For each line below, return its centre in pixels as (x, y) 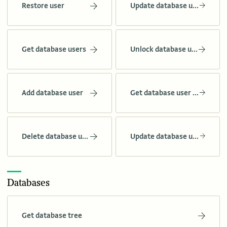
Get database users (54, 49)
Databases (28, 183)
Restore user (43, 6)
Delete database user (85, 137)
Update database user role (195, 6)
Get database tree (52, 216)
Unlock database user (194, 49)
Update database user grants (195, 137)
